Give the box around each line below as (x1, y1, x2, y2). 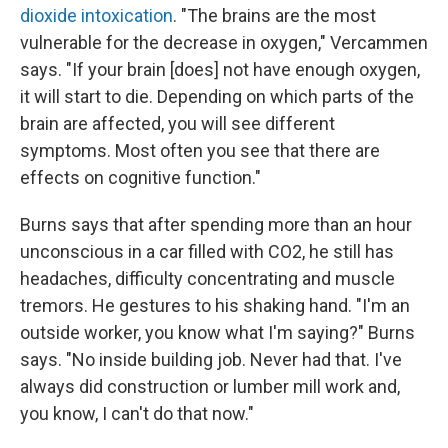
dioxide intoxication (20, 4, 173, 26)
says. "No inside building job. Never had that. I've (20, 348, 402, 370)
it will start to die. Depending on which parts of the (20, 85, 414, 107)
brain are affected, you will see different (20, 112, 335, 134)
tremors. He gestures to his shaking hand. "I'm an (20, 294, 410, 316)
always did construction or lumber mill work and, (20, 375, 400, 397)
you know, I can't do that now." (20, 402, 254, 424)
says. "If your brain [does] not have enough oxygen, (20, 58, 420, 80)
